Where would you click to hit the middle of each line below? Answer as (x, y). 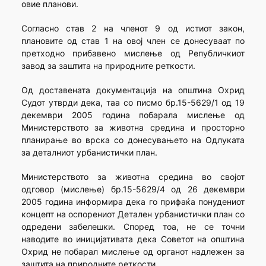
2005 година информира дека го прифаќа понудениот (133, 202)
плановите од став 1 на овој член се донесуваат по (133, 41)
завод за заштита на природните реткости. (108, 66)
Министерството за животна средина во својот (133, 177)
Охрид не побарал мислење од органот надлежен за (133, 252)
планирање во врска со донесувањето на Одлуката (133, 140)
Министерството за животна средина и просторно (133, 128)
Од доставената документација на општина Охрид (133, 90)
